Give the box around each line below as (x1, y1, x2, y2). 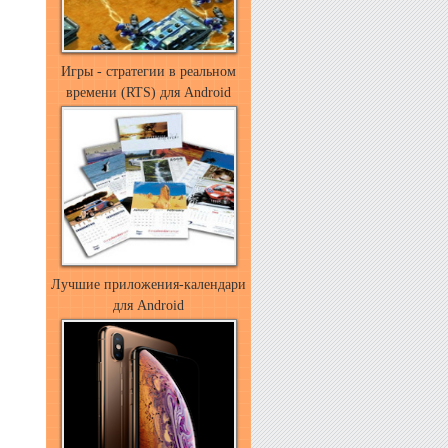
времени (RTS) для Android (66, 85, 231, 100)
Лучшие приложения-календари (51, 277, 246, 292)
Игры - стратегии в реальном (61, 64, 236, 79)
